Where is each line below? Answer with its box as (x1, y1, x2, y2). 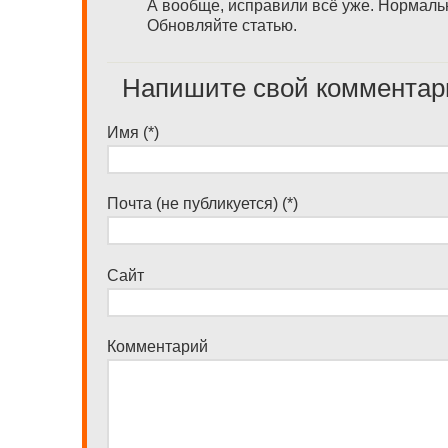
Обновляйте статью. (147, 17, 297, 34)
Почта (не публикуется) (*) (107, 195, 298, 212)
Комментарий (107, 338, 208, 355)
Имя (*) (107, 123, 159, 141)
